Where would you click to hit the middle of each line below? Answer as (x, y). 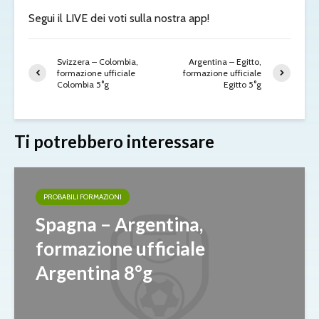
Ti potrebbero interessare (114, 141)
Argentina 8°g (94, 272)
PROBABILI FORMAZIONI (83, 197)
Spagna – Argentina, (119, 224)
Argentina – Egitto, (225, 61)
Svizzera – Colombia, (98, 61)
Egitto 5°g (243, 84)
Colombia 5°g (83, 84)
